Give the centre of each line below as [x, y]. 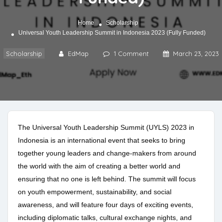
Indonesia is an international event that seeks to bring [102, 140]
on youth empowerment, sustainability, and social [95, 192]
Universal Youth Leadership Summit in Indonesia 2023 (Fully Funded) [112, 33]
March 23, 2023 [196, 54]
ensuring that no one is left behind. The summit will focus [107, 179]
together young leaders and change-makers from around [107, 153]
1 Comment [131, 54]
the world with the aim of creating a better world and [99, 166]
